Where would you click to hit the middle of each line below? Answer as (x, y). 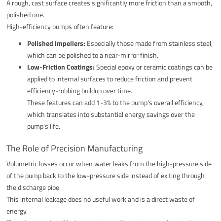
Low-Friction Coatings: (61, 67)
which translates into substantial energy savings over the (111, 114)
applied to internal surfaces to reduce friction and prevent (110, 78)
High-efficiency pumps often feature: (60, 26)
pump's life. (44, 126)
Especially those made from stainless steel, (149, 43)
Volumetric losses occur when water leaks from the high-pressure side (109, 163)
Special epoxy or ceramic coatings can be (154, 67)
